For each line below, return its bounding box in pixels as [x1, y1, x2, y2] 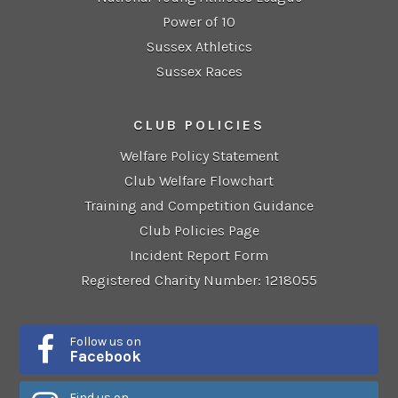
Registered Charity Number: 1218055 [81, 271, 317, 289]
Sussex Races [155, 63, 243, 81]
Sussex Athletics [146, 38, 252, 56]
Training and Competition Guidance [84, 196, 314, 214]
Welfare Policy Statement [119, 147, 279, 164]
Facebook [69, 346, 142, 365]
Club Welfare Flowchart [124, 171, 274, 189]
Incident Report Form [130, 246, 268, 264]
